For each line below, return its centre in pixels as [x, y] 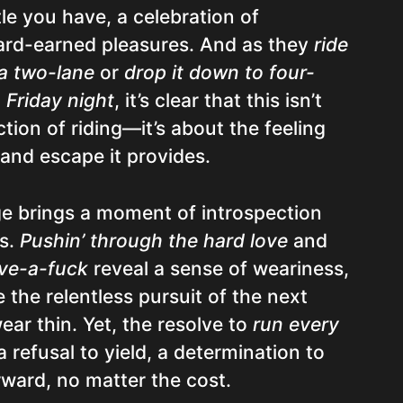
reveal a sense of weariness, [219, 269]
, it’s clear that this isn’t [218, 100]
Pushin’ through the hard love [154, 241]
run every [296, 324]
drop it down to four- [219, 72]
